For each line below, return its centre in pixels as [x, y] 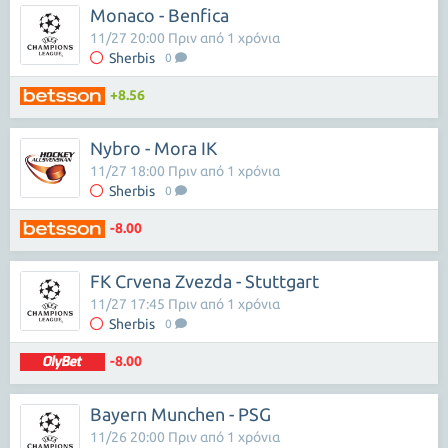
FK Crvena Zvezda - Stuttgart [204, 281]
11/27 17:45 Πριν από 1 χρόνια [185, 304]
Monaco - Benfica [159, 15]
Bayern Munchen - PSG [180, 414]
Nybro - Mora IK [153, 148]
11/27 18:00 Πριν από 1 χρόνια [185, 171]
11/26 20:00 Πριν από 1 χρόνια [185, 437]
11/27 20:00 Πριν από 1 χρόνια [185, 38]
